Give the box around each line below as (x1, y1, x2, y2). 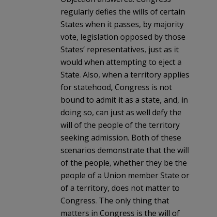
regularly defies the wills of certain (61, 6, 185, 17)
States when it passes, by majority (61, 18, 184, 30)
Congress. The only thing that (61, 195, 169, 206)
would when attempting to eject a (61, 56, 182, 67)
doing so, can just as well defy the (61, 107, 182, 118)
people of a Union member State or (61, 170, 189, 181)
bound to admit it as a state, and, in (61, 94, 188, 105)
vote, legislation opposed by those (61, 31, 186, 42)
